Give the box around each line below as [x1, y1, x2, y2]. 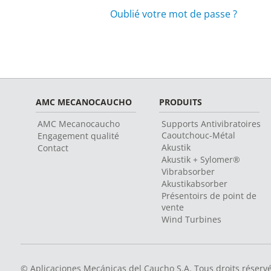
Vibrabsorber [161, 166, 215, 177]
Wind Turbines [161, 214, 221, 225]
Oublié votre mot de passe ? [110, 7, 237, 21]
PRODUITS [159, 96, 203, 108]
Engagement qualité [38, 130, 120, 142]
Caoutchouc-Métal [161, 129, 235, 141]
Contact [38, 142, 69, 154]
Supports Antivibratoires [161, 118, 261, 129]
